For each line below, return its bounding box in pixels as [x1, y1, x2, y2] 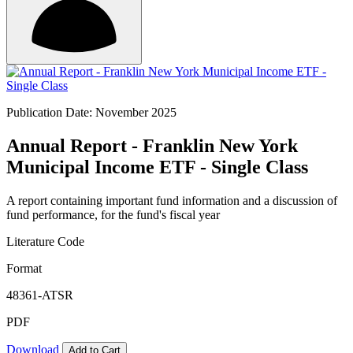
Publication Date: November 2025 [6, 106, 176, 119]
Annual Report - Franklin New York [6, 135, 298, 156]
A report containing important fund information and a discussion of [6, 193, 337, 207]
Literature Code [6, 234, 84, 248]
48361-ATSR [6, 288, 73, 302]
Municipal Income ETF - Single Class [6, 156, 308, 177]
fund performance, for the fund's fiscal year [6, 207, 220, 221]
